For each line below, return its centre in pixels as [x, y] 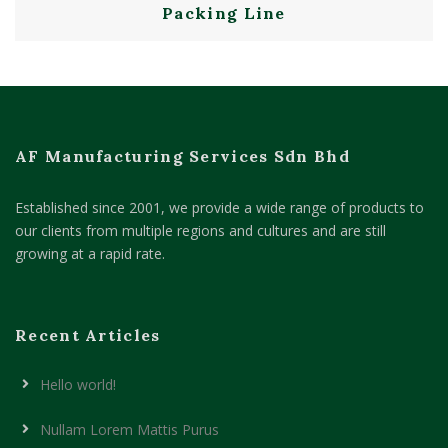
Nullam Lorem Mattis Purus [129, 429]
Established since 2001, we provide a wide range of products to [219, 207]
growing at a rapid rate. [90, 253]
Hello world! [78, 384]
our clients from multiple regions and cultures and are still [200, 230]
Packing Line [224, 13]
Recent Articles [88, 335]
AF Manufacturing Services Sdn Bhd [182, 156]
